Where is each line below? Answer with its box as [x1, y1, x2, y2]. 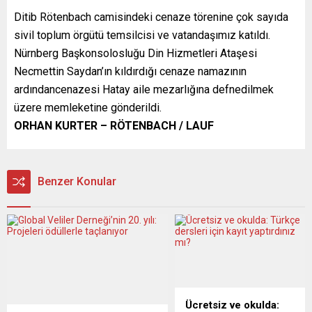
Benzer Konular [38, 174, 116, 188]
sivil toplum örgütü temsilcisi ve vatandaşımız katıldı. [14, 28, 270, 42]
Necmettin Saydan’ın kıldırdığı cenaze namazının [14, 64, 247, 78]
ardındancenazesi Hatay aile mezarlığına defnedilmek [14, 82, 274, 96]
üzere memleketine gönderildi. [14, 100, 162, 114]
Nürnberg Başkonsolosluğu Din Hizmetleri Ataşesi [14, 46, 257, 60]
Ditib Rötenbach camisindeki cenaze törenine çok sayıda [14, 10, 288, 24]
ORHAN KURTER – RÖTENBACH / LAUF [14, 118, 214, 132]
